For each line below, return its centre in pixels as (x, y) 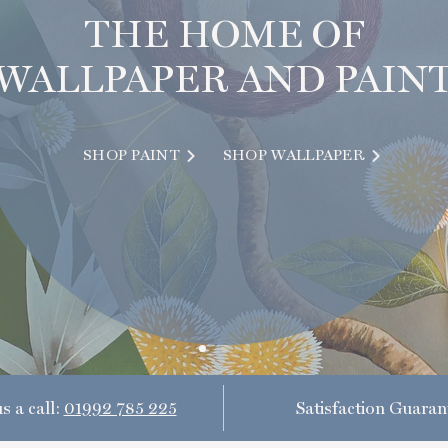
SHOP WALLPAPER (294, 155)
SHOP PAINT (131, 155)
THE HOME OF (224, 33)
